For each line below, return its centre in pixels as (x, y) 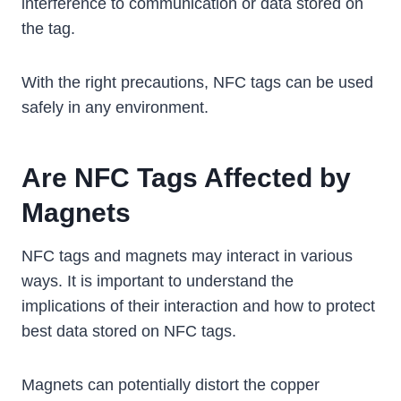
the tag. (48, 29)
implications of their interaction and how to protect (198, 307)
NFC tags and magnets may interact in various (187, 256)
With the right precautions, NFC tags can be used (197, 83)
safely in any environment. (115, 108)
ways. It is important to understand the (158, 282)
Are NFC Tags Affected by (186, 178)
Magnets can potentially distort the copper (171, 385)
